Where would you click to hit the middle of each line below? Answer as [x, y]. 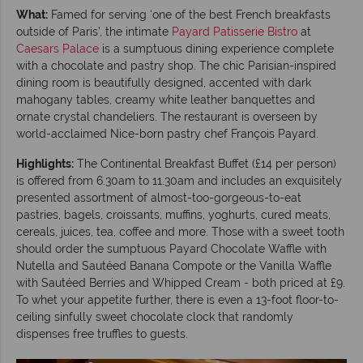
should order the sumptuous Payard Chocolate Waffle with [171, 248]
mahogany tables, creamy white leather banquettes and [166, 99]
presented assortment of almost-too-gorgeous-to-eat [159, 197]
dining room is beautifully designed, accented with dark [164, 82]
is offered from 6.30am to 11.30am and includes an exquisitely [179, 180]
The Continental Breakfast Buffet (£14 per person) [205, 163]
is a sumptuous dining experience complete [216, 48]
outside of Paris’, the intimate [94, 31]
